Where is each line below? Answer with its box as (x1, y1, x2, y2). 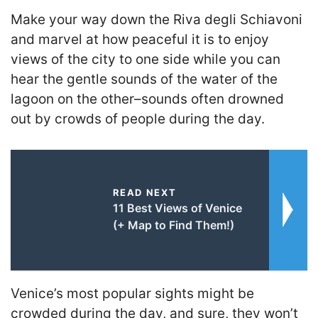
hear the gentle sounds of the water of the (11, 71, 278, 88)
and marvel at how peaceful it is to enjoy (11, 31, 269, 48)
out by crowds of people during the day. (11, 111, 265, 128)
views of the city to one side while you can (11, 51, 280, 68)
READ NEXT (112, 186, 177, 198)
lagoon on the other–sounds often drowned (11, 91, 284, 108)
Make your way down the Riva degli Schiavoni (11, 11, 302, 28)
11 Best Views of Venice (112, 200, 242, 215)
